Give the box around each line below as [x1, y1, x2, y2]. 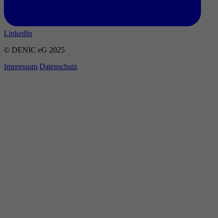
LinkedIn [4, 29, 32, 37]
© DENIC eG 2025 [4, 45, 65, 54]
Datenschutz [39, 62, 77, 71]
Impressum [4, 62, 37, 71]
